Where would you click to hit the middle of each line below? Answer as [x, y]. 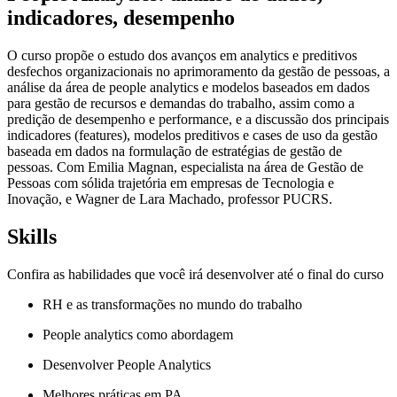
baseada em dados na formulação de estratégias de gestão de [175, 151]
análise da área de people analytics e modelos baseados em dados [188, 87]
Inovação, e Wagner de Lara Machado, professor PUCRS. [170, 198]
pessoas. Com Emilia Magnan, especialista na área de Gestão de [185, 167]
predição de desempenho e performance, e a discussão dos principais [198, 119]
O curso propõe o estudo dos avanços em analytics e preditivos [182, 55]
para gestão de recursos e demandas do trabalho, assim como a [181, 103]
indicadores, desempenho [121, 18]
